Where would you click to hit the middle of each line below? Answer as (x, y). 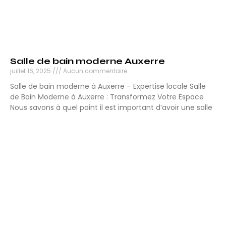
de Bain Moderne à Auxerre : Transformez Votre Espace (107, 97)
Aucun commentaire (94, 71)
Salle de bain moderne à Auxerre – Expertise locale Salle (108, 87)
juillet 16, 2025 (31, 71)
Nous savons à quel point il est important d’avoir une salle (111, 108)
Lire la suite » (32, 126)
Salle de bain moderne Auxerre (88, 61)
